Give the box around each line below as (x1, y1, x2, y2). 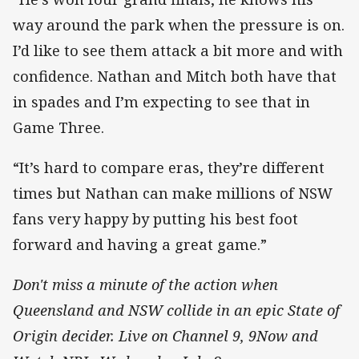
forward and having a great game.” (13, 235, 267, 255)
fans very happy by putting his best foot (13, 209, 298, 229)
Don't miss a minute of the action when (13, 275, 278, 295)
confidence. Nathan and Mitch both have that (13, 66, 337, 86)
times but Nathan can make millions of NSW (13, 184, 333, 204)
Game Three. (13, 117, 104, 137)
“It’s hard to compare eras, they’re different (13, 158, 325, 178)
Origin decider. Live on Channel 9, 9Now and (13, 326, 318, 346)
